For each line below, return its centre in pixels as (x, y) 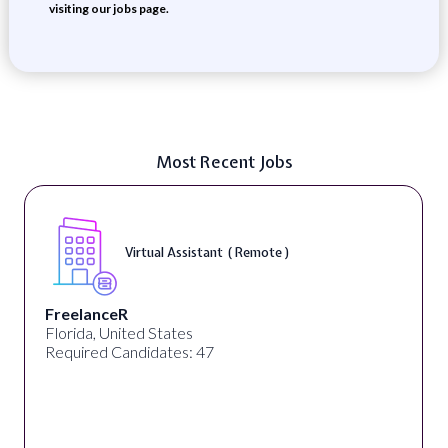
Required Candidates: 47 (129, 351)
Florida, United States (118, 332)
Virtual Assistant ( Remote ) (207, 252)
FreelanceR (86, 313)
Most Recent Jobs (224, 161)
